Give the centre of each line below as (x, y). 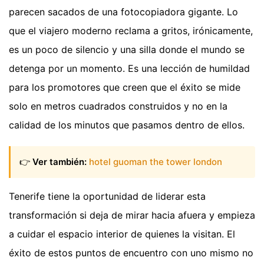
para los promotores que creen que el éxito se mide (125, 87)
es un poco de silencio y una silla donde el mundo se (127, 49)
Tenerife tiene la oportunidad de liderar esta (107, 197)
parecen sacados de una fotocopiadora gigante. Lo (123, 11)
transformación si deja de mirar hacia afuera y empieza (132, 215)
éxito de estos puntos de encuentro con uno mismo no (131, 253)
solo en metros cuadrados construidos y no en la (118, 106)
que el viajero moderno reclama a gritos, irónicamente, (131, 30)
